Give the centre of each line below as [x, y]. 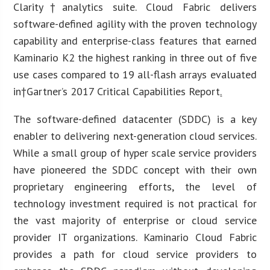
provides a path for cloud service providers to [135, 254]
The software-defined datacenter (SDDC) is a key [135, 119]
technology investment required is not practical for [135, 203]
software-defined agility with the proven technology [135, 24]
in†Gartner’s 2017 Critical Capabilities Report [117, 91]
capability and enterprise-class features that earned [135, 40]
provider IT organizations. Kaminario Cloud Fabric [135, 237]
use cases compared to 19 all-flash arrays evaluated [135, 74]
